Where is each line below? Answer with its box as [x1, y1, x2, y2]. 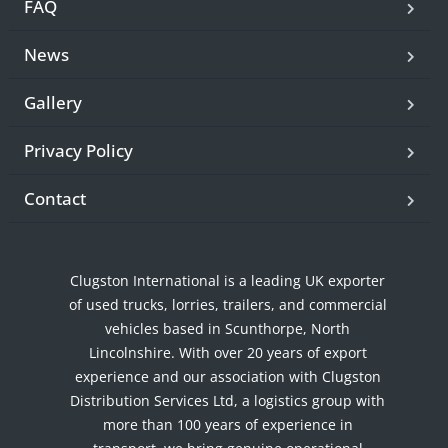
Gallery [23, 90, 82, 114]
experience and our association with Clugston [74, 367, 381, 387]
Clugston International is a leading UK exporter [70, 271, 386, 291]
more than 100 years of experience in [102, 415, 353, 435]
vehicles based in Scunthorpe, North [105, 319, 351, 339]
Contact [23, 186, 86, 210]
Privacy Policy [23, 138, 133, 162]
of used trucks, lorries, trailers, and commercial [68, 295, 387, 315]
